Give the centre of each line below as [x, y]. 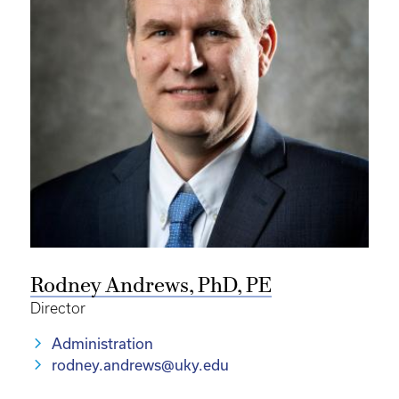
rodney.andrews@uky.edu [140, 365]
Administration [102, 344]
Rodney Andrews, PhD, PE [151, 287]
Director [58, 308]
